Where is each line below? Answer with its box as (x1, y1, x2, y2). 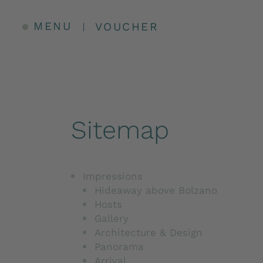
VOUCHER (95, 20, 159, 33)
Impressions (82, 170, 143, 182)
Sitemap (70, 114, 169, 144)
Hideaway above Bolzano (94, 184, 217, 196)
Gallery (94, 212, 129, 224)
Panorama (94, 240, 144, 252)
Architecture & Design (94, 226, 203, 238)
